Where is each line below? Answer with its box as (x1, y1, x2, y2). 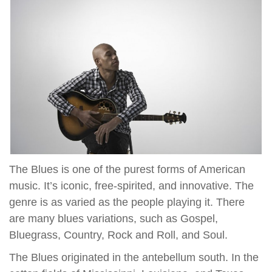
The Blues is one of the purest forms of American (9, 163, 245, 175)
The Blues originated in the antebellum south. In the (9, 251, 259, 263)
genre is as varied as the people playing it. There (9, 195, 245, 208)
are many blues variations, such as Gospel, (9, 212, 218, 225)
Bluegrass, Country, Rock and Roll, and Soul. (9, 228, 228, 241)
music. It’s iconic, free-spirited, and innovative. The (9, 179, 254, 192)
